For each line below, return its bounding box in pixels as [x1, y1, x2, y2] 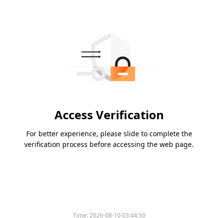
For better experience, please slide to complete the [26, 129, 192, 139]
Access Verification [54, 107, 164, 123]
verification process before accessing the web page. [24, 140, 194, 149]
